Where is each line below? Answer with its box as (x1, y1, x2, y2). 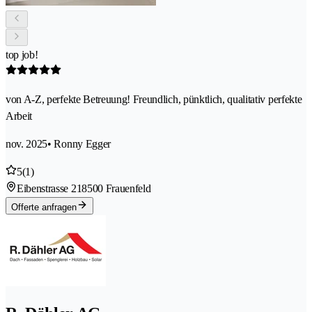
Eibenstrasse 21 (17, 182, 82, 195)
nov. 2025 (6, 138, 48, 150)
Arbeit (6, 110, 33, 123)
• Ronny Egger (47, 138, 111, 150)
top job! (6, 49, 38, 61)
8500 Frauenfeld (81, 182, 151, 195)
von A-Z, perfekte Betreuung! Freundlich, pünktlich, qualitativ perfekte (6, 93, 302, 106)
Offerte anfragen (11, 202, 77, 213)
